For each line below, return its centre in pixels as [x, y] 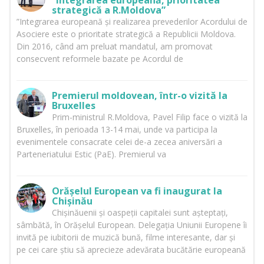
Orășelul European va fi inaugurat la [137, 191]
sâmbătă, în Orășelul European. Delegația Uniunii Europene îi [131, 225]
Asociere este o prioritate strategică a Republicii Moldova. [126, 34]
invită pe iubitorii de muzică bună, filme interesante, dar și [126, 237]
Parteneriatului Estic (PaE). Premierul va [91, 154]
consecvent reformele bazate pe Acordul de [100, 59]
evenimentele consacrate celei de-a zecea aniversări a [119, 142]
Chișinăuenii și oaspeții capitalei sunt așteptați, [140, 213]
